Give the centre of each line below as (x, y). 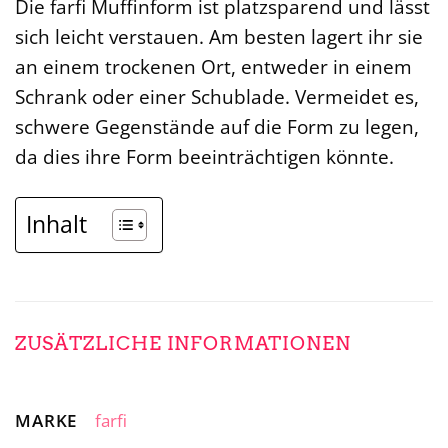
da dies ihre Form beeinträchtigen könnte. (204, 157)
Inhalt (56, 224)
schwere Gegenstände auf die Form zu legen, (217, 127)
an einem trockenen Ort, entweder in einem (213, 67)
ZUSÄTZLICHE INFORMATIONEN (183, 344)
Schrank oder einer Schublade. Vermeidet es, (217, 97)
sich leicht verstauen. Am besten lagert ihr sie (219, 37)
